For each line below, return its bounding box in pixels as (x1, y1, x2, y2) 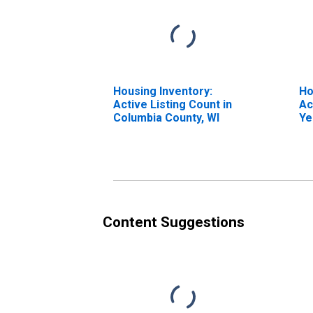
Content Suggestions (103, 213, 245, 231)
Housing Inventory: (113, 84, 212, 98)
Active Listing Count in (113, 97, 232, 111)
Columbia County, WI (113, 110, 219, 124)
